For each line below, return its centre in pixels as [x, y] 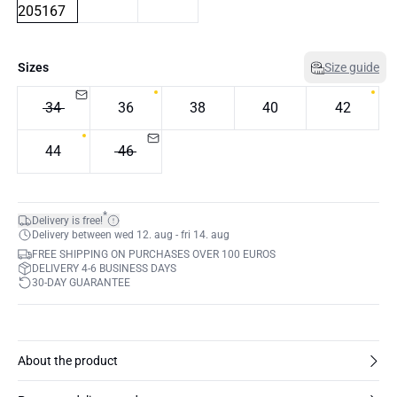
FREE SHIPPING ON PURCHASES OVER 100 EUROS [154, 254]
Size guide [352, 67]
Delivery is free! [67, 221]
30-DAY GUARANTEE [81, 283]
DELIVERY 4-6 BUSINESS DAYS [104, 269]
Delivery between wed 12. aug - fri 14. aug [131, 235]
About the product [68, 361]
